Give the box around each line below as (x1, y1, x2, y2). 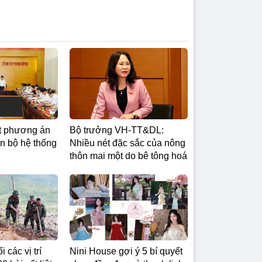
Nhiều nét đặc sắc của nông (70, 137, 185, 148)
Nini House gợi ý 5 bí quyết (70, 246, 182, 256)
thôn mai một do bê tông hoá (70, 150, 187, 161)
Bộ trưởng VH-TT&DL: (70, 125, 164, 135)
